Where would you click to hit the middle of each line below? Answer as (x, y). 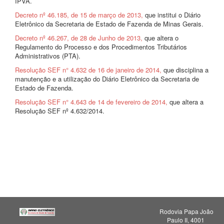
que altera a (185, 102)
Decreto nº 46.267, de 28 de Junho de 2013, (79, 38)
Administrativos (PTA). (48, 56)
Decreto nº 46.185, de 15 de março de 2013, (79, 15)
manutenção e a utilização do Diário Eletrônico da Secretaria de (107, 79)
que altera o (160, 38)
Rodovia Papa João (187, 211)
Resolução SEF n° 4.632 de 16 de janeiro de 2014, (89, 70)
